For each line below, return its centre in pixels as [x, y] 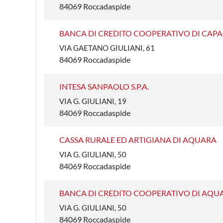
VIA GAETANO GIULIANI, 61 [107, 48]
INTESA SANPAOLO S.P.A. [104, 86]
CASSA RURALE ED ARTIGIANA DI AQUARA [138, 140]
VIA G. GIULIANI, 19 [93, 101]
